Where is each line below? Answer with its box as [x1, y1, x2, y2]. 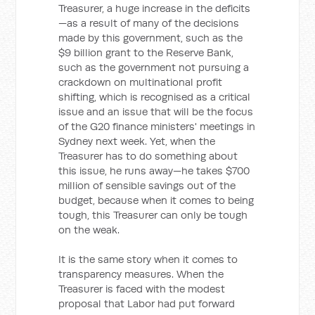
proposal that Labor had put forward [58, 297, 236, 310]
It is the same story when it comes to [58, 252, 238, 266]
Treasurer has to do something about [58, 149, 238, 162]
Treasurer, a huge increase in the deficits [58, 1, 251, 15]
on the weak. [58, 223, 120, 236]
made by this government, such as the [58, 31, 243, 44]
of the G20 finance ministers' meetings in [58, 120, 256, 133]
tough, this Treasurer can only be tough [58, 208, 248, 221]
